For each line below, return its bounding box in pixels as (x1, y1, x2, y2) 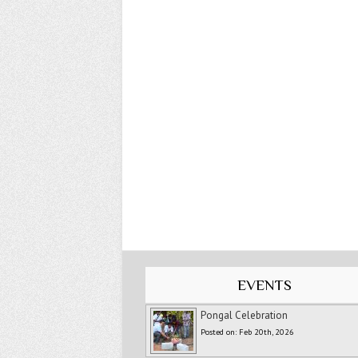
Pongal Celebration (201, 308, 288, 323)
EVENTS (237, 276, 292, 294)
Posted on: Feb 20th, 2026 (201, 326, 295, 338)
